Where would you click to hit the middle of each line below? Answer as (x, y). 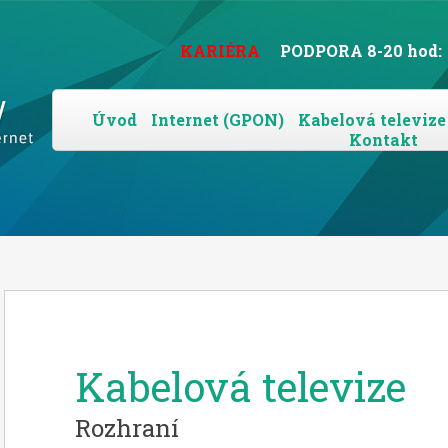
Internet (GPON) (217, 119)
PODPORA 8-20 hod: (361, 50)
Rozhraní (127, 428)
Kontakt (383, 139)
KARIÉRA (220, 50)
